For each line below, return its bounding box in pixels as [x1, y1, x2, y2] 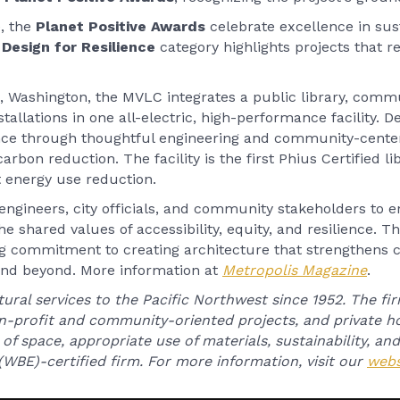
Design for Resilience [2, 38, 160, 55]
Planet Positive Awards [36, 18, 205, 35]
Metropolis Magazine [222, 262, 367, 279]
